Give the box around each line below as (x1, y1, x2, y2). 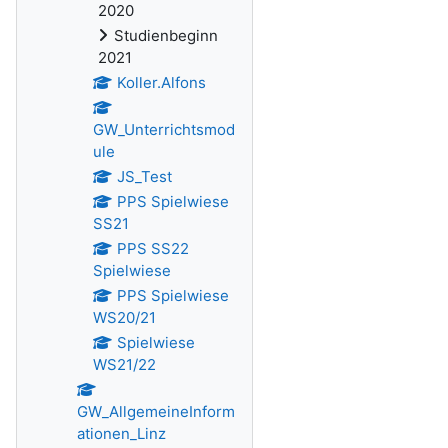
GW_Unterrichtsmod (93, 120, 235, 139)
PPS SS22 (116, 239, 189, 258)
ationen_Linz (77, 424, 166, 443)
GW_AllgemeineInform (77, 402, 235, 421)
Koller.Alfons (116, 73, 206, 92)
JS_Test (116, 167, 172, 186)
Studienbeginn (114, 26, 218, 45)
